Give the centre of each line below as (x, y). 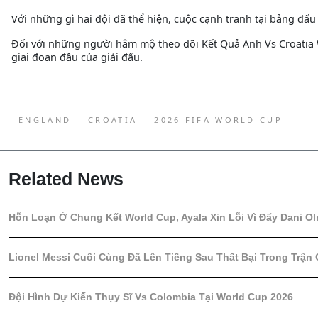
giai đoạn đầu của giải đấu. (77, 57)
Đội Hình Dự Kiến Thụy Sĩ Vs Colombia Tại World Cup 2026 (151, 297)
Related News (66, 179)
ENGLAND (45, 120)
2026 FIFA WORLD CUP (218, 120)
